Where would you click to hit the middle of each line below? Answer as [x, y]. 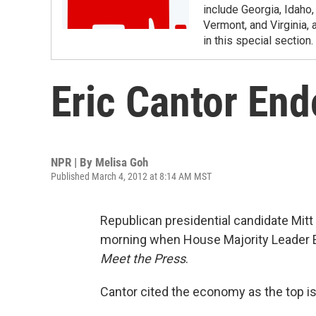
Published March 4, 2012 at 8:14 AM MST [131, 176]
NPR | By [73, 162]
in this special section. [258, 41]
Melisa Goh [122, 162]
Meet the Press [143, 259]
